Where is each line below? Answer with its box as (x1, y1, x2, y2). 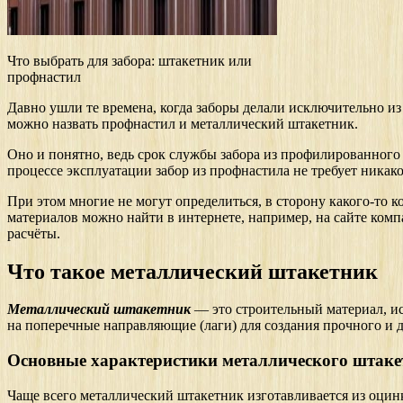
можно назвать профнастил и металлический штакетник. (7, 115, 358, 131)
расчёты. (7, 225, 60, 241)
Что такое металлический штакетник (7, 259, 378, 283)
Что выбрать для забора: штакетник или (7, 52, 252, 68)
